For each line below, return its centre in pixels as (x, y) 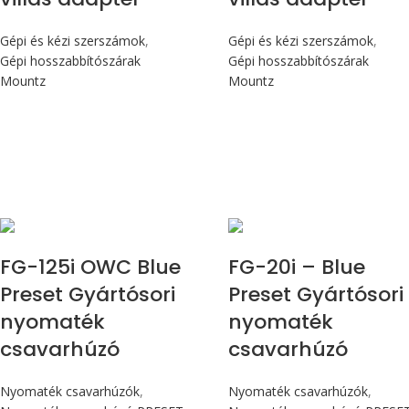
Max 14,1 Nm (111, 224)
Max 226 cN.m (343, 224)
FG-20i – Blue (297, 267)
